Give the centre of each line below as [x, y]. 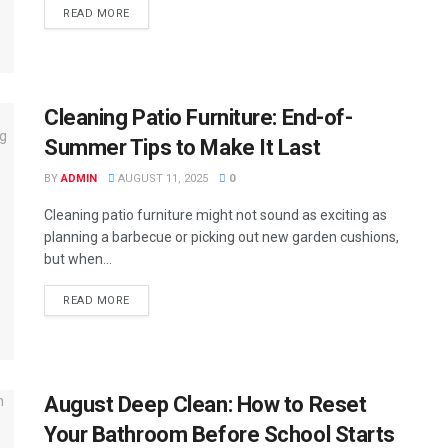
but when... [78, 258]
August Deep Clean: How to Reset [205, 405]
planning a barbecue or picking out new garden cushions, [221, 236]
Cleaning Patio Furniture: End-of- [198, 117]
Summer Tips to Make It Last [182, 147]
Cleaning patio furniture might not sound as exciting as [215, 214]
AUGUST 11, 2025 [161, 178]
